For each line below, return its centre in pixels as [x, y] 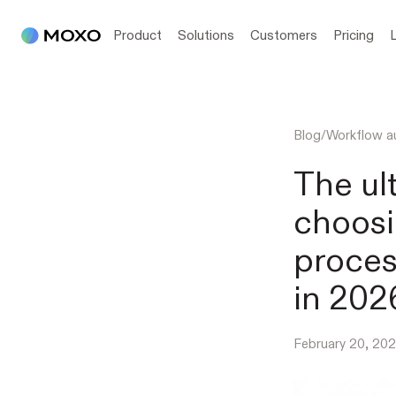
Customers [284, 35]
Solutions [206, 35]
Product [137, 35]
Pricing [354, 35]
